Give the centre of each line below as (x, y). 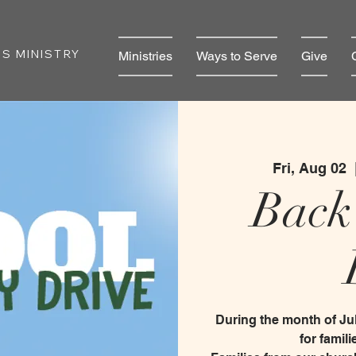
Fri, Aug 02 (310, 168)
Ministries (145, 56)
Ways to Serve (237, 56)
